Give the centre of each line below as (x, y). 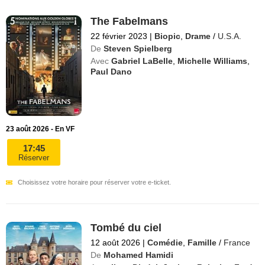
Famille (202, 243)
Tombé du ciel (126, 228)
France (237, 243)
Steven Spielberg (138, 48)
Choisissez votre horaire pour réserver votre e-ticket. (94, 182)
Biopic (168, 36)
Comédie (165, 243)
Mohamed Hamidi (139, 255)
